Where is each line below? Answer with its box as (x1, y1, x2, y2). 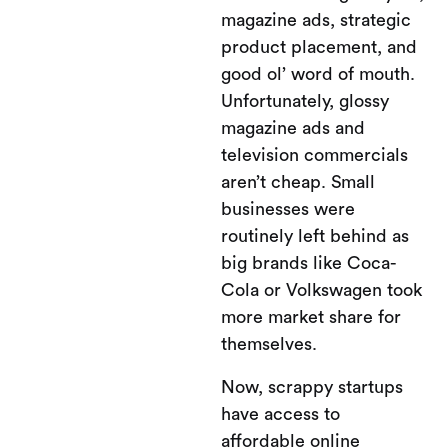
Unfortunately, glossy (221, 92, 389, 110)
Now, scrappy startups (221, 378, 403, 396)
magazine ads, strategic (221, 11, 411, 29)
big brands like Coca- (221, 254, 397, 272)
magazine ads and (221, 119, 365, 137)
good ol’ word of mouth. (221, 65, 415, 83)
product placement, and (221, 38, 417, 56)
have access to (221, 405, 340, 423)
